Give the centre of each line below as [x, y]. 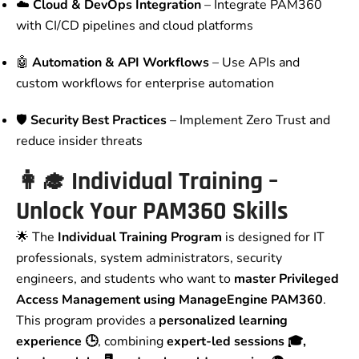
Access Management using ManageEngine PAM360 [169, 300]
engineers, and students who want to [125, 279]
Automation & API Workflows [121, 63]
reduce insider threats [79, 141]
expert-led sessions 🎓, [236, 342]
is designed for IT [273, 238]
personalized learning [223, 321]
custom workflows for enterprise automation [145, 84]
